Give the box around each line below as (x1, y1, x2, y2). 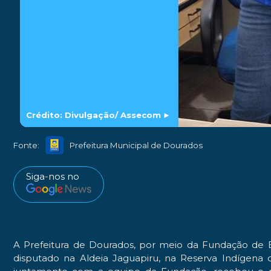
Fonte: (13, 140, 39, 150)
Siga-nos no (26, 171, 79, 183)
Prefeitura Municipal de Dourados (70, 140, 203, 150)
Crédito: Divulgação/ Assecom (26, 110, 162, 120)
